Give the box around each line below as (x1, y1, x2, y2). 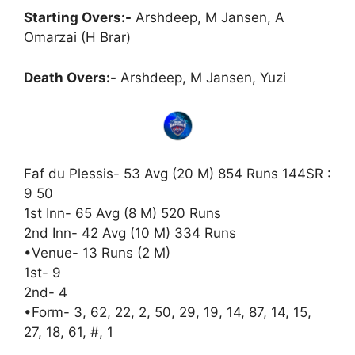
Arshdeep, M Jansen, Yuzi (116, 69, 286, 86)
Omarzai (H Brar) (24, 29, 131, 45)
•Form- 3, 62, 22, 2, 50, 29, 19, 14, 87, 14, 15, (24, 303, 311, 320)
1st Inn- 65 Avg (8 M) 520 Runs (24, 204, 221, 221)
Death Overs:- (24, 69, 116, 86)
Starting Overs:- (24, 10, 132, 25)
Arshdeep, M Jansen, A (132, 10, 284, 25)
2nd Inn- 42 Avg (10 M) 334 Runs (24, 224, 240, 241)
